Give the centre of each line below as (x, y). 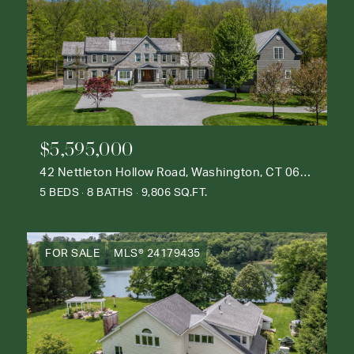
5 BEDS (59, 192)
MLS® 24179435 (157, 253)
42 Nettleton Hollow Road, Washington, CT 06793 (305, 172)
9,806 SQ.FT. (174, 192)
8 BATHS (110, 192)
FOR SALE (72, 253)
